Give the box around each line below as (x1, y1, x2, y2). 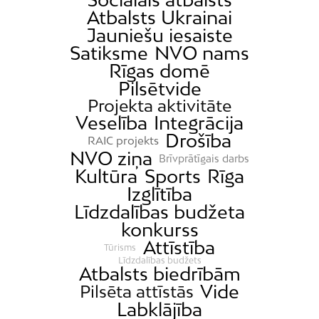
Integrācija (154, 112, 244, 135)
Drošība (165, 130, 232, 152)
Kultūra (74, 165, 137, 188)
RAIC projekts (87, 134, 159, 147)
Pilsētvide (117, 78, 202, 100)
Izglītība (127, 183, 192, 206)
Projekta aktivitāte (88, 95, 231, 116)
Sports (144, 165, 201, 188)
